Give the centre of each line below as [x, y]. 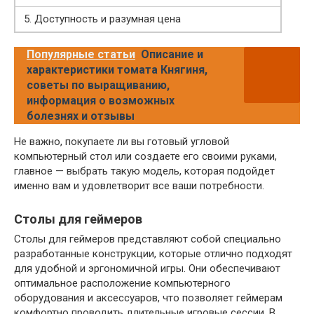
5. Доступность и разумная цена [102, 19]
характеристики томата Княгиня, [117, 69]
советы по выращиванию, [98, 85]
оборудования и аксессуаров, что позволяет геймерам [148, 298]
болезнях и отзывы [81, 116]
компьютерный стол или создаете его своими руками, [145, 156]
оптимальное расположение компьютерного [122, 283]
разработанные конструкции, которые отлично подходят [153, 253]
